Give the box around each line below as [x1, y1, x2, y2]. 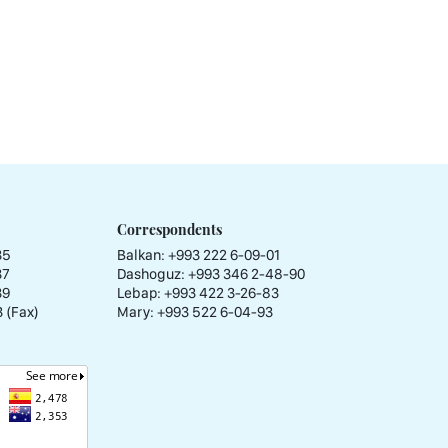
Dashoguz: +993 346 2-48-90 [117, 265, 305, 284]
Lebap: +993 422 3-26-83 [117, 284, 279, 303]
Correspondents [117, 219, 222, 240]
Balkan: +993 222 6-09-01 [117, 246, 280, 265]
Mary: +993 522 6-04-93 [117, 303, 273, 322]
